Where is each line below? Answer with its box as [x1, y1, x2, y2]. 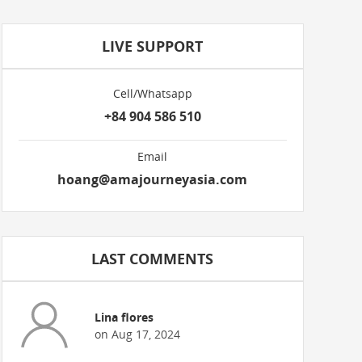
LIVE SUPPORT [102, 36, 204, 56]
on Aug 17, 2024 [95, 326, 181, 342]
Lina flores [95, 309, 154, 325]
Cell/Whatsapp [112, 86, 192, 101]
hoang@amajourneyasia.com [57, 170, 248, 188]
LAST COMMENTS [91, 249, 214, 268]
